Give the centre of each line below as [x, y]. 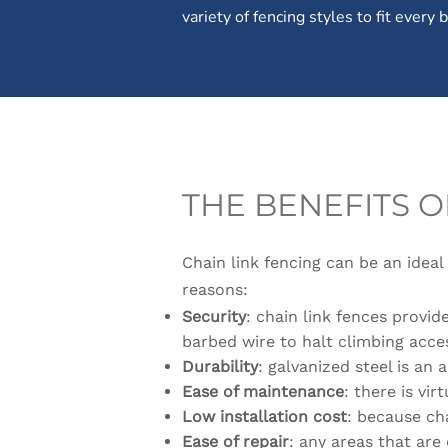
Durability [220, 366]
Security [214, 316]
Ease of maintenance [263, 391]
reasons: [215, 289]
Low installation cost [264, 416]
